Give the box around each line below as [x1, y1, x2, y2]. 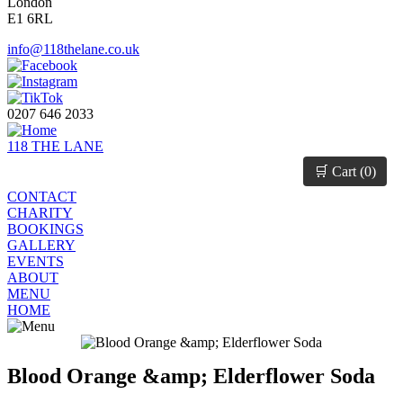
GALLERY [7, 237, 76, 254]
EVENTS [7, 254, 64, 270]
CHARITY [7, 205, 73, 221]
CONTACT [7, 189, 76, 205]
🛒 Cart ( [314, 164, 364, 180]
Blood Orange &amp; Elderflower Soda [7, 364, 375, 389]
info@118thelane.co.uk [7, 41, 139, 58]
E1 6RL [7, 11, 53, 27]
